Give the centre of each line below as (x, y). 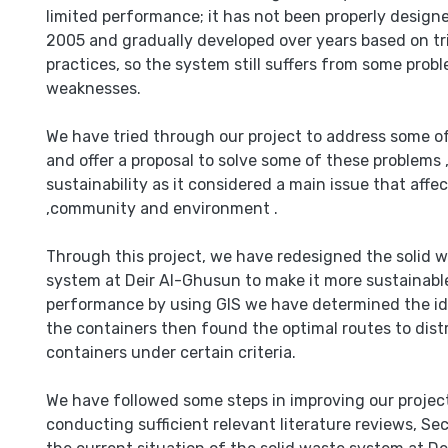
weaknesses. (93, 88)
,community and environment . (162, 208)
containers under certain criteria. (171, 352)
